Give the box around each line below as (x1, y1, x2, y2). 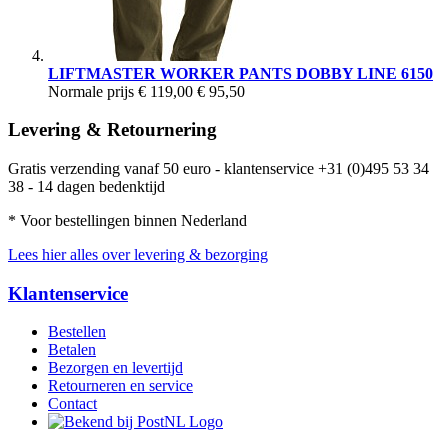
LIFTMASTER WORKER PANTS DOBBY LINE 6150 (48, 64, 433, 82)
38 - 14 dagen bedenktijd (8, 178, 165, 195)
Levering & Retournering (8, 119, 217, 141)
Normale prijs (48, 82, 134, 100)
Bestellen (48, 323, 106, 341)
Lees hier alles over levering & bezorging (8, 246, 268, 263)
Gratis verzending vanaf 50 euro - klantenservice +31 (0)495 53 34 (8, 160, 429, 177)
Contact (48, 395, 97, 413)
